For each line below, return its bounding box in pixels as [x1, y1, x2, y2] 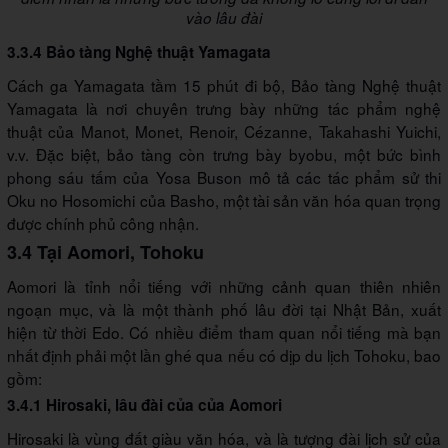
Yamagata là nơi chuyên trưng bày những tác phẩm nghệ [7, 96, 441, 119]
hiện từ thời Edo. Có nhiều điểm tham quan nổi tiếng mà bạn [7, 320, 441, 343]
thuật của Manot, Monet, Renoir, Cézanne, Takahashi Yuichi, [7, 119, 441, 142]
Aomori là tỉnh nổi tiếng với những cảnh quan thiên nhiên [7, 274, 441, 297]
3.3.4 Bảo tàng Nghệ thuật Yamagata [7, 40, 271, 63]
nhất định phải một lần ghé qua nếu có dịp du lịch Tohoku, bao [7, 343, 441, 366]
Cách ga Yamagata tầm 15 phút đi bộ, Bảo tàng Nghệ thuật [7, 73, 441, 96]
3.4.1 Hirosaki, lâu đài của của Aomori [7, 393, 282, 416]
